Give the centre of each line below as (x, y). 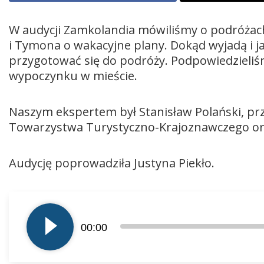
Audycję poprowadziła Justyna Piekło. (112, 163)
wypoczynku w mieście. (73, 76)
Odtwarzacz (34, 199)
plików (23, 214)
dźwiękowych (37, 230)
